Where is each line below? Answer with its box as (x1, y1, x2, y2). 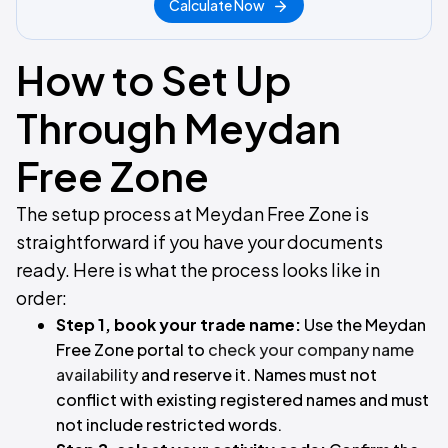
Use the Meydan (301, 314, 426, 335)
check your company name (208, 339, 414, 360)
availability (56, 364, 138, 385)
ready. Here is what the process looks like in (16, 258, 380, 281)
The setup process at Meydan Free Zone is (16, 202, 369, 225)
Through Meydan (16, 102, 341, 153)
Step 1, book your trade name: (56, 314, 301, 335)
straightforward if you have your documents (16, 230, 383, 253)
